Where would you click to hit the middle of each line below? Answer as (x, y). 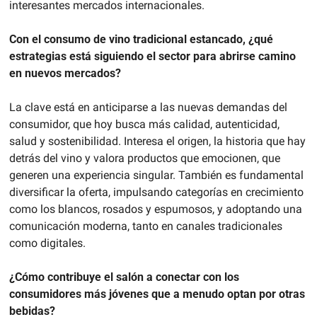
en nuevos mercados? (65, 74)
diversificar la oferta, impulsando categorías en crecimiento (156, 192)
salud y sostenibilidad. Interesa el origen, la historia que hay (157, 142)
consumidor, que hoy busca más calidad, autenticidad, (144, 125)
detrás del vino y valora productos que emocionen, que (144, 158)
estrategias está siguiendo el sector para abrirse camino (152, 57)
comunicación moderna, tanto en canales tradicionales (145, 226)
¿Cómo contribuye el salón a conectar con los (124, 277)
